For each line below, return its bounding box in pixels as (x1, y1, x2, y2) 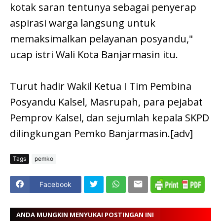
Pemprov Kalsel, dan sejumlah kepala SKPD (10, 110, 209, 124)
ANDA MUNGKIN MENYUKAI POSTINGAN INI (16, 210, 154, 220)
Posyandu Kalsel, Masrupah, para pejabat (10, 95, 203, 109)
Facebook (39, 180, 72, 189)
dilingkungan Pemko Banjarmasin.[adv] (10, 126, 193, 140)
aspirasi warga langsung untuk (10, 16, 155, 30)
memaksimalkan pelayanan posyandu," (10, 32, 193, 45)
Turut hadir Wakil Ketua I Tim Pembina (10, 79, 191, 93)
